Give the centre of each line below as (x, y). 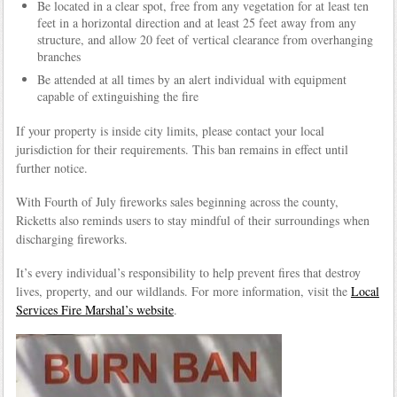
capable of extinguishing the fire (117, 96)
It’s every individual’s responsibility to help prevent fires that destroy (188, 272)
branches (58, 56)
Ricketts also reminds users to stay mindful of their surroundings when (192, 220)
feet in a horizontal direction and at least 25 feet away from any (196, 22)
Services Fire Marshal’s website (94, 309)
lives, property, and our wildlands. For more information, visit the (183, 291)
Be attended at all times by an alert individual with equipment (191, 79)
